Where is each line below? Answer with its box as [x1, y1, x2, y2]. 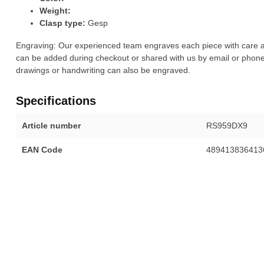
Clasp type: [39, 18, 85, 28]
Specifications [16, 94, 96, 108]
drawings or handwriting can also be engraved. [16, 65, 190, 75]
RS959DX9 [206, 121, 247, 131]
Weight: [39, 6, 71, 16]
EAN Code [22, 145, 62, 155]
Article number [22, 121, 81, 131]
